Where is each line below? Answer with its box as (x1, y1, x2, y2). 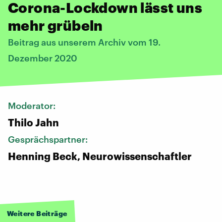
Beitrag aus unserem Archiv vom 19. (8, 36, 161, 48)
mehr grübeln (8, 17, 103, 33)
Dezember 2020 (8, 52, 77, 63)
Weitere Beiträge (7, 209, 67, 218)
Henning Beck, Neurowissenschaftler (8, 150, 192, 162)
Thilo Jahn (8, 116, 59, 128)
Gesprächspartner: (8, 133, 90, 145)
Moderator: (8, 100, 57, 111)
